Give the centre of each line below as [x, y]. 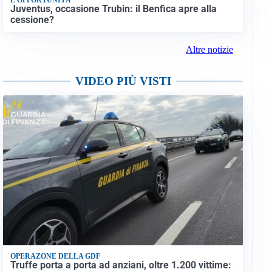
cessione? [32, 19]
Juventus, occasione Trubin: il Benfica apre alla [113, 8]
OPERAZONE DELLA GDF [55, 256]
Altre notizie [209, 50]
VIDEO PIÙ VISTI [123, 81]
